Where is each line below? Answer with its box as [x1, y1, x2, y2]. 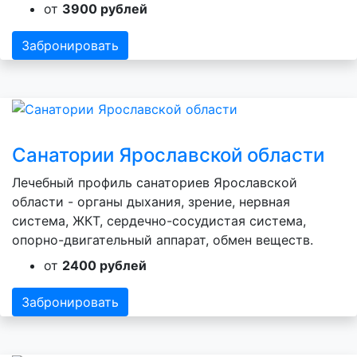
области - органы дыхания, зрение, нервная [12, 193, 290, 210]
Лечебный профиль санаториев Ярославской [12, 174, 297, 190]
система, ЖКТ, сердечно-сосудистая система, [12, 212, 306, 229]
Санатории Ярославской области [12, 143, 324, 167]
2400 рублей [62, 257, 147, 273]
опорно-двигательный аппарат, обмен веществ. [12, 231, 313, 248]
